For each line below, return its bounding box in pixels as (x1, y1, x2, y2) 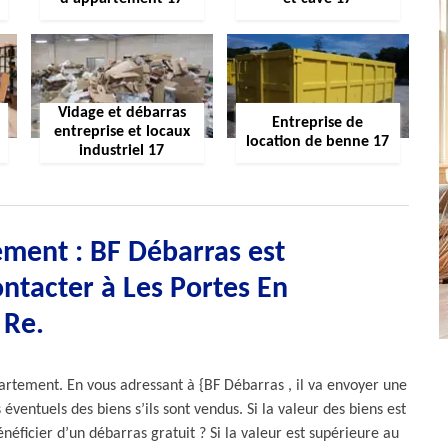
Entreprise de (272, 114, 364, 131)
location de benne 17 (246, 133, 390, 150)
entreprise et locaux (53, 124, 190, 141)
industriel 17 (79, 143, 165, 160)
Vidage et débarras (57, 105, 186, 122)
